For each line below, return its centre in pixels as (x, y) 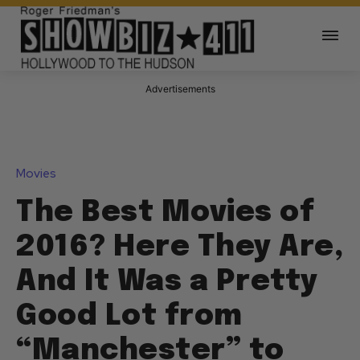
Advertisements (180, 89)
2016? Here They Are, (180, 248)
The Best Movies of (165, 213)
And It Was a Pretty (167, 282)
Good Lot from (129, 317)
